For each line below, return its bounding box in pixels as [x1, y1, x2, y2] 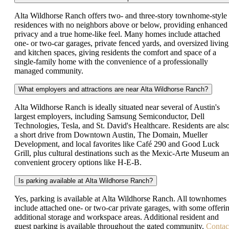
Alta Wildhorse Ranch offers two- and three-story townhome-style [14, 11, 227, 20]
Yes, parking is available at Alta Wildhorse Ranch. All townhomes [14, 194, 226, 203]
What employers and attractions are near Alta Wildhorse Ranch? [18, 85, 208, 93]
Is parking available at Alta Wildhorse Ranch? [18, 176, 153, 185]
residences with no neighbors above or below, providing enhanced [14, 20, 227, 29]
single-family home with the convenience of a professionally [14, 57, 208, 66]
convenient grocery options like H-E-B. [14, 157, 142, 167]
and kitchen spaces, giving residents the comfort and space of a [14, 48, 216, 57]
